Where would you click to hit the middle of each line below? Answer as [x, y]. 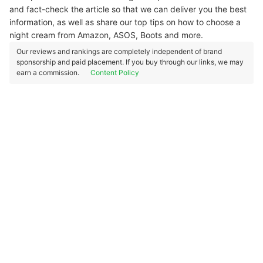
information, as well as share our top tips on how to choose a [125, 22]
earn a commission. [49, 73]
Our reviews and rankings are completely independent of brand [119, 51]
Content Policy [115, 73]
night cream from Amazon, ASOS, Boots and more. [107, 35]
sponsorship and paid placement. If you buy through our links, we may [130, 62]
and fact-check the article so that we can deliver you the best [128, 9]
